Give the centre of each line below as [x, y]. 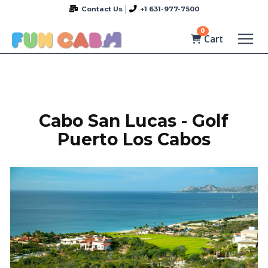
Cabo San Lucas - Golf [134, 121]
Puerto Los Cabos [134, 139]
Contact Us [102, 9]
